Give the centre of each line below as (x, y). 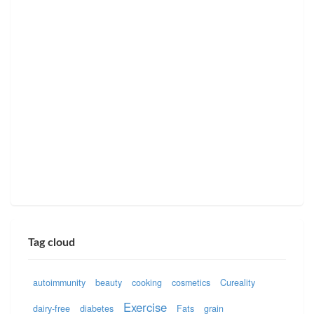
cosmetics (191, 282)
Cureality (238, 282)
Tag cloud (52, 243)
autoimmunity (60, 282)
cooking (147, 282)
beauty (109, 282)
